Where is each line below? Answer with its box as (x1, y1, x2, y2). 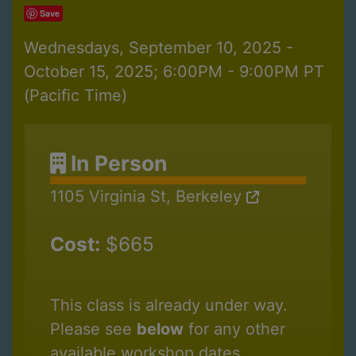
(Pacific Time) (24, 86, 127, 106)
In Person (66, 150, 168, 176)
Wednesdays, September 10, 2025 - (24, 38, 293, 58)
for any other (184, 319, 285, 339)
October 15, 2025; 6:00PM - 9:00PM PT (24, 62, 324, 82)
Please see (50, 319, 137, 339)
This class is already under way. (50, 296, 288, 315)
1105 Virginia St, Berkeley (50, 187, 246, 207)
